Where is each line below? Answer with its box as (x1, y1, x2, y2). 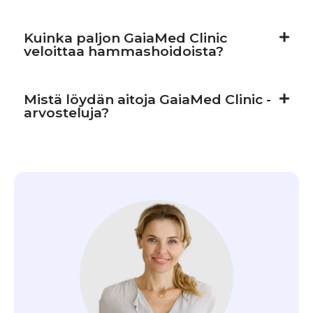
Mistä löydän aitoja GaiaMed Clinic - (24, 90, 271, 108)
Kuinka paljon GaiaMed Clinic (24, 29, 227, 46)
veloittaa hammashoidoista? (24, 42, 224, 59)
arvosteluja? (24, 103, 109, 121)
